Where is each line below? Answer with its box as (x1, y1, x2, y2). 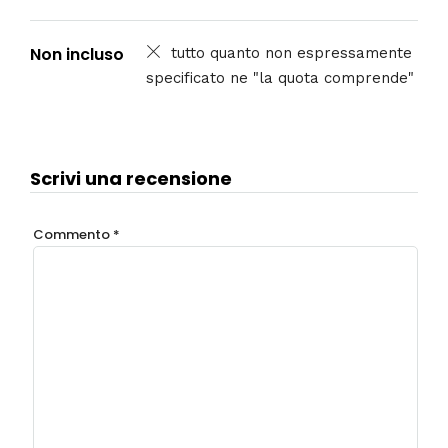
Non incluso (30, 43, 124, 67)
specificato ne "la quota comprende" (146, 69, 415, 88)
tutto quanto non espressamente (171, 44, 413, 63)
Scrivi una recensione (30, 166, 232, 192)
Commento (32, 224, 113, 244)
